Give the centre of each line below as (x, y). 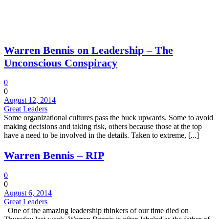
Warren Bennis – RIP (54, 155)
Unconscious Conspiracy (61, 63)
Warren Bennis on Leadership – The (88, 50)
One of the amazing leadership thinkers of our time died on (96, 210)
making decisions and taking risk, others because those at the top (103, 127)
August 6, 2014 (28, 193)
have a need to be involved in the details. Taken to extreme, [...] (101, 135)
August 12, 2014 (30, 100)
